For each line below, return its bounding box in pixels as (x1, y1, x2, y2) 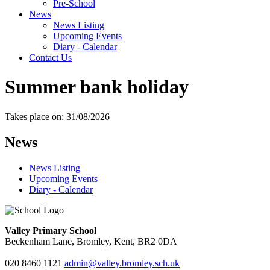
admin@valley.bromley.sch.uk (64, 257, 180, 268)
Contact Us (29, 52, 72, 63)
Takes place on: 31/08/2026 (5, 111, 110, 122)
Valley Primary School (5, 225, 96, 236)
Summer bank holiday (5, 76, 189, 98)
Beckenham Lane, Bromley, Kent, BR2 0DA (5, 236, 177, 246)
